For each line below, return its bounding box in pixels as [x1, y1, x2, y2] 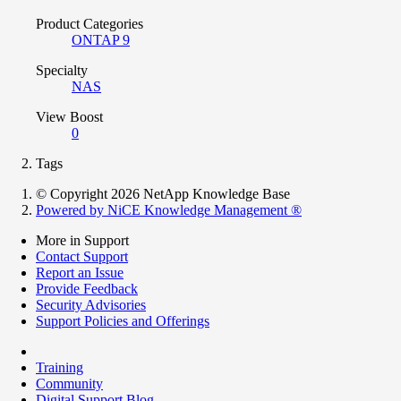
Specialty [36, 62, 88, 78]
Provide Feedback [36, 280, 138, 296]
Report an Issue [36, 264, 124, 280]
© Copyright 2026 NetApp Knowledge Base [36, 185, 290, 201]
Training [36, 359, 83, 375]
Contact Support [36, 248, 128, 264]
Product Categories [36, 15, 143, 31]
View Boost [36, 108, 103, 124]
